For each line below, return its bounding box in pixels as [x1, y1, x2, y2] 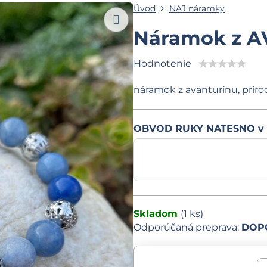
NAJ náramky [169, 3, 225, 14]
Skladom [133, 208, 181, 219]
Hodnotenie [133, 58, 191, 69]
